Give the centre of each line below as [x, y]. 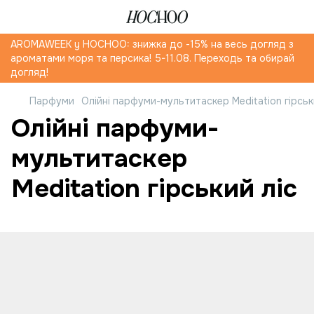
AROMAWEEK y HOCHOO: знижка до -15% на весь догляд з [152, 44]
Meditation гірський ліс [154, 189]
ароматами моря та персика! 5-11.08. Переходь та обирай [152, 58]
